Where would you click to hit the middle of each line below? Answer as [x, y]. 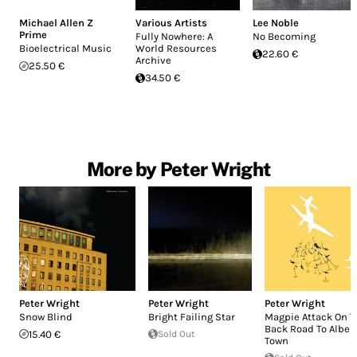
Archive [154, 61]
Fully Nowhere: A [175, 37]
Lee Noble [275, 23]
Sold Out [177, 333]
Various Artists [172, 23]
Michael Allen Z [56, 23]
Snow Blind [46, 316]
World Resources [177, 49]
